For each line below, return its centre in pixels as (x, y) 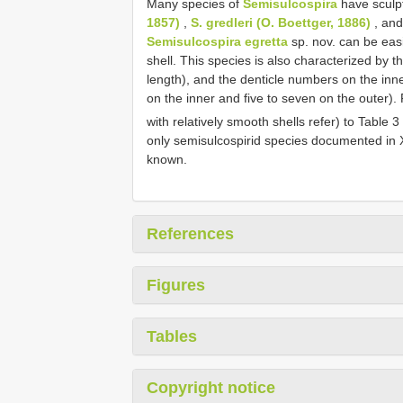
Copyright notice (211, 387)
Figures (176, 285)
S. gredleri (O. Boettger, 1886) (281, 22)
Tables (172, 336)
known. (167, 159)
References (190, 233)
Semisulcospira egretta (217, 41)
